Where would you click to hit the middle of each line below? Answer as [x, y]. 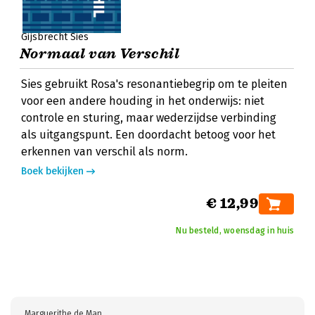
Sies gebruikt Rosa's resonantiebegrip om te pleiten [154, 84]
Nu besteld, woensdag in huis [235, 231]
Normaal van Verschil [99, 54]
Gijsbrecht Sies [55, 37]
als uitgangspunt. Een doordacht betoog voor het [148, 135]
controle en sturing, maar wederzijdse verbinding [149, 118]
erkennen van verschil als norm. [104, 152]
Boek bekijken [52, 171]
